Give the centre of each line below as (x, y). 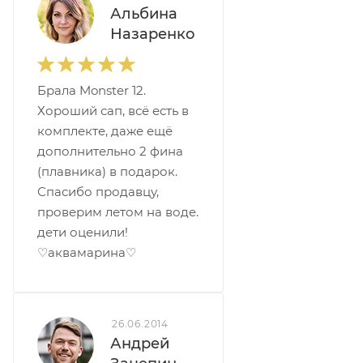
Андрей (140, 343)
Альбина (144, 14)
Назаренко (153, 34)
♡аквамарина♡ (87, 252)
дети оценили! (83, 232)
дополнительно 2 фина (110, 151)
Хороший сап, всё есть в (113, 110)
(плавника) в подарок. (107, 171)
